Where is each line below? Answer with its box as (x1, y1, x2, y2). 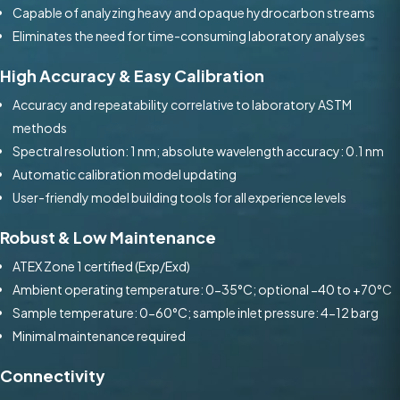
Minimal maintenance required (12, 328, 186, 345)
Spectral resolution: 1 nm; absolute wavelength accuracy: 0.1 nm (12, 143, 384, 160)
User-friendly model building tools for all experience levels (12, 189, 346, 206)
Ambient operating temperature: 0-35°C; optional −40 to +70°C (12, 281, 392, 298)
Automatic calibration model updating (12, 166, 237, 183)
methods (12, 120, 67, 137)
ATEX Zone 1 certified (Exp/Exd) (12, 258, 190, 275)
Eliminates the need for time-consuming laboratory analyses (12, 28, 365, 45)
